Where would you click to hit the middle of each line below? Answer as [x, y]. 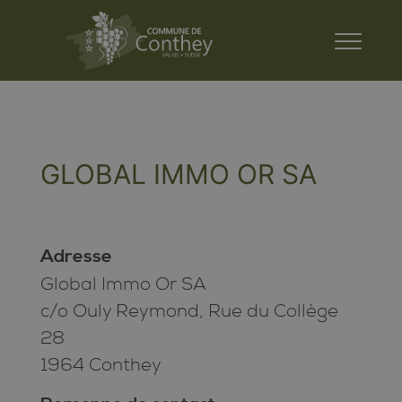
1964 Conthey [100, 364]
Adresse [76, 257]
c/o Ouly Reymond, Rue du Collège [189, 310]
